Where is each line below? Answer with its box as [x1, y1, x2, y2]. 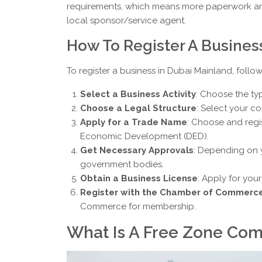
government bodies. [80, 159, 164, 170]
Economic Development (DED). [80, 131, 209, 142]
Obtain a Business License [80, 173, 198, 184]
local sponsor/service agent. [67, 15, 186, 26]
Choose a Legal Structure [80, 103, 196, 114]
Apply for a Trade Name [80, 117, 187, 128]
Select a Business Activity [80, 89, 196, 100]
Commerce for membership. [80, 201, 196, 212]
